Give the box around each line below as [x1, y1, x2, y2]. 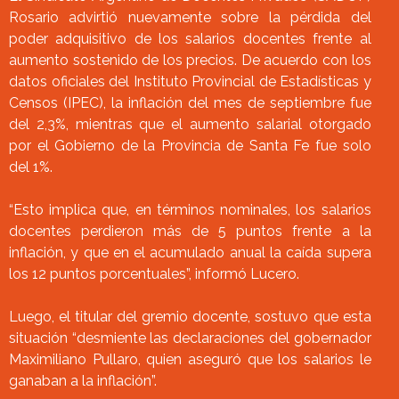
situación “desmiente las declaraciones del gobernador [9, 330, 371, 346]
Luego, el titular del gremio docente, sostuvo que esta [9, 308, 371, 325]
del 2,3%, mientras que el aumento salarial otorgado [9, 116, 371, 133]
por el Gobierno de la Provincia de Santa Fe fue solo [9, 137, 371, 154]
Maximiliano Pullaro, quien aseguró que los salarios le [9, 351, 371, 368]
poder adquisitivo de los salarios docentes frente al [9, 30, 371, 47]
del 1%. [9, 159, 53, 175]
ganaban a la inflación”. [9, 372, 157, 389]
